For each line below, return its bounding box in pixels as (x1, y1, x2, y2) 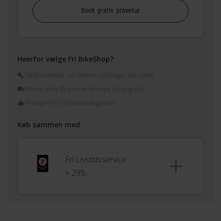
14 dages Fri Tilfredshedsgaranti (24, 98, 115, 108)
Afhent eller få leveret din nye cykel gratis (24, 84, 144, 94)
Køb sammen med (17, 120, 80, 130)
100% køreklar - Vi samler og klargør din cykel (24, 71, 153, 80)
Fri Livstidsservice (65, 154, 127, 165)
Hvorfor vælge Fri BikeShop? (17, 54, 113, 64)
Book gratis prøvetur (81, 6, 140, 15)
